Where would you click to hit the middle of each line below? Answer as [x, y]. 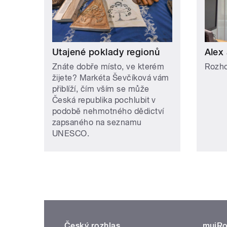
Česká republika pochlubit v [104, 100]
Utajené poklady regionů [106, 52]
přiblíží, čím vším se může [101, 89]
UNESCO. [71, 133]
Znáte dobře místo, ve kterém [108, 66]
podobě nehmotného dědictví [108, 111]
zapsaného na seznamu [97, 122]
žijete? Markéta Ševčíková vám [111, 78]
